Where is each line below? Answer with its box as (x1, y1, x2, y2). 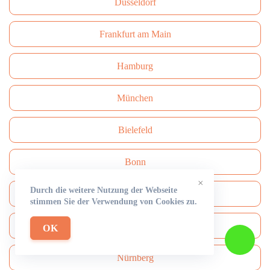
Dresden (119, 189, 151, 199)
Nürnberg (116, 253, 154, 263)
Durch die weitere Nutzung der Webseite (30, 186, 177, 195)
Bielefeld (118, 125, 152, 135)
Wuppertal (115, 221, 155, 231)
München (117, 93, 153, 103)
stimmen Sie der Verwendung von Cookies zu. (30, 197, 197, 206)
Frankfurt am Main (99, 29, 171, 39)
